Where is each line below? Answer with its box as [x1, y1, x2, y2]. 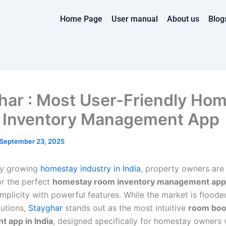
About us [167, 14, 200, 24]
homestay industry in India [40, 163, 141, 174]
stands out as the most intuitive [63, 203, 188, 213]
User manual [111, 14, 158, 24]
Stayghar [28, 203, 63, 213]
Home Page [60, 14, 103, 24]
